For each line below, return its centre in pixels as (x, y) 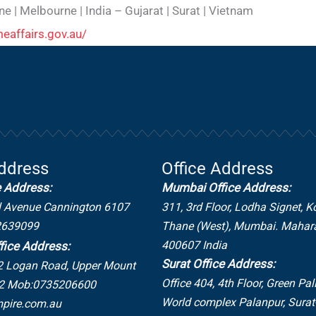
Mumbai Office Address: (226, 188)
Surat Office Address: (218, 264)
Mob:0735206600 (51, 284)
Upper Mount (103, 265)
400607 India (194, 245)
